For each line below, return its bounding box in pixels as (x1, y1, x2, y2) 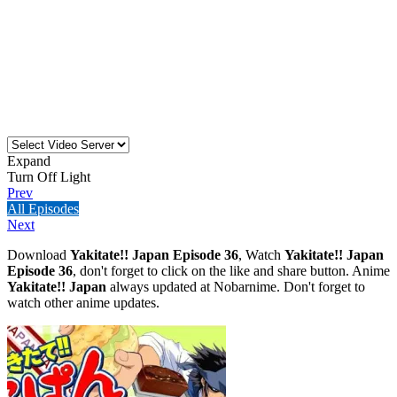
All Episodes (7, 200, 79, 216)
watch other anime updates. (7, 294, 160, 310)
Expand (7, 152, 51, 168)
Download (7, 246, 70, 262)
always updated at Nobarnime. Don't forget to (106, 278, 365, 294)
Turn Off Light (7, 168, 90, 184)
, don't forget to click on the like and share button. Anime (73, 262, 390, 278)
